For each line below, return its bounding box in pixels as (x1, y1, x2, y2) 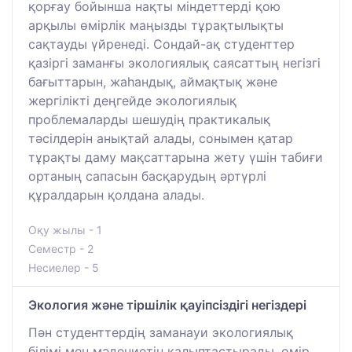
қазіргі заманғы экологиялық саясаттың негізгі (28, 54, 321, 71)
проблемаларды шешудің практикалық (28, 111, 270, 127)
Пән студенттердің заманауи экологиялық (28, 324, 293, 340)
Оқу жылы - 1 (28, 222, 102, 236)
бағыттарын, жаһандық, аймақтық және (28, 73, 277, 90)
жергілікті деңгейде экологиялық (28, 92, 236, 108)
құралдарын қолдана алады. (28, 186, 204, 203)
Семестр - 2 (28, 241, 93, 255)
